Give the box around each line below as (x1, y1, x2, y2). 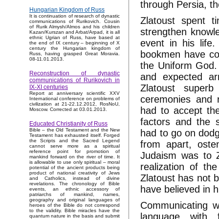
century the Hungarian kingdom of (29, 45, 120, 51)
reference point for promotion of (29, 149, 120, 154)
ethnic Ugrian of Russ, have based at (29, 35, 120, 41)
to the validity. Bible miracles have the (29, 208, 120, 214)
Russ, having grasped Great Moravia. (29, 51, 120, 57)
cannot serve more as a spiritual (29, 143, 120, 149)
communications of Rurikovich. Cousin (29, 19, 120, 24)
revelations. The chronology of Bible (29, 181, 120, 187)
